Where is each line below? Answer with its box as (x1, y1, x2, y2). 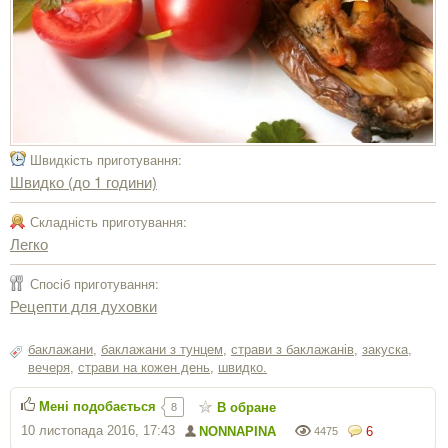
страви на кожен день (78, 360, 210, 375)
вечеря (28, 360, 70, 375)
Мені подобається (39, 399, 156, 414)
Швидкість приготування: (30, 150, 182, 169)
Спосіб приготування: (30, 274, 159, 293)
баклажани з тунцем (101, 342, 223, 357)
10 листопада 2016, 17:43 (21, 423, 175, 438)
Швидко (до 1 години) (10, 171, 157, 192)
